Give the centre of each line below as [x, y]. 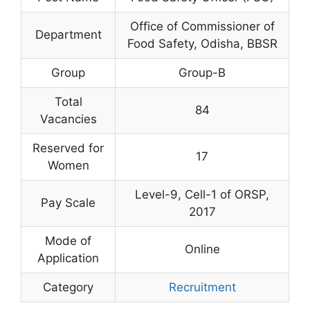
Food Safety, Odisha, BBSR [202, 44]
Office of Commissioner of [202, 27]
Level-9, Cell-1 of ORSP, [202, 195]
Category [68, 288]
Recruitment [202, 288]
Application [68, 258]
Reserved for [68, 148]
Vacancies [68, 119]
